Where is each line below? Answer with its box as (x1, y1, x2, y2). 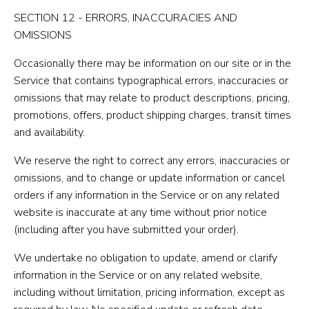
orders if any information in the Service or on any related (14, 187, 279, 203)
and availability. (14, 124, 85, 140)
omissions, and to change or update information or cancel (14, 170, 285, 186)
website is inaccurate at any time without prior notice (14, 204, 267, 220)
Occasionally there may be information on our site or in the (14, 55, 291, 71)
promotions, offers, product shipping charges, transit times (14, 107, 291, 123)
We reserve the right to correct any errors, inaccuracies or (14, 152, 290, 168)
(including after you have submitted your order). (14, 221, 239, 237)
